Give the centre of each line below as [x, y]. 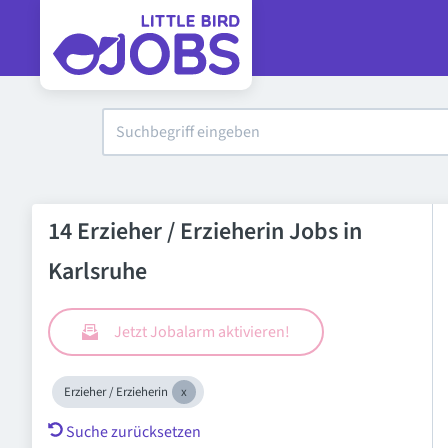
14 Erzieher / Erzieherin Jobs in [205, 231]
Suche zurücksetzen [133, 432]
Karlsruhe [97, 271]
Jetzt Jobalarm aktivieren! [202, 332]
